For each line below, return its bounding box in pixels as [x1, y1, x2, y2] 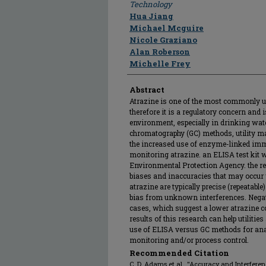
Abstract [129, 84, 164, 95]
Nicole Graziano [129, 34, 197, 45]
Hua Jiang [129, 11, 173, 21]
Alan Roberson [129, 46, 190, 57]
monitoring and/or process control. [129, 235, 249, 245]
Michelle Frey [129, 58, 191, 69]
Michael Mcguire [129, 23, 204, 33]
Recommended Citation [129, 248, 229, 258]
